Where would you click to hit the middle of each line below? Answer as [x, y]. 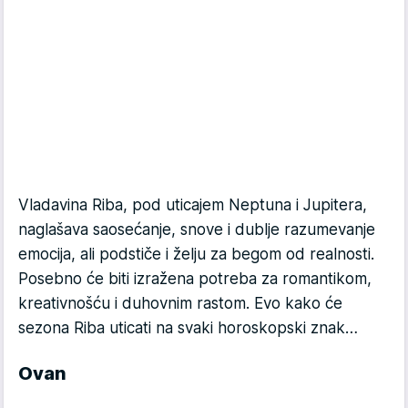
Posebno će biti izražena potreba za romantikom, [195, 279]
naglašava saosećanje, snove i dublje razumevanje [197, 230]
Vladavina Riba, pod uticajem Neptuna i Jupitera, [193, 205]
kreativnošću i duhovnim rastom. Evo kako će [180, 304]
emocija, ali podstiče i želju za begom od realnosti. [196, 255]
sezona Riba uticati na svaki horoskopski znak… [188, 328]
